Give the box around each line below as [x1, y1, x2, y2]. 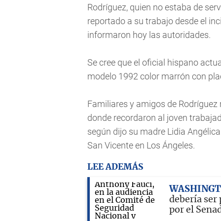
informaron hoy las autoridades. [87, 30, 211, 40]
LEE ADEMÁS [87, 162, 143, 171]
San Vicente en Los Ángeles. [87, 140, 197, 151]
